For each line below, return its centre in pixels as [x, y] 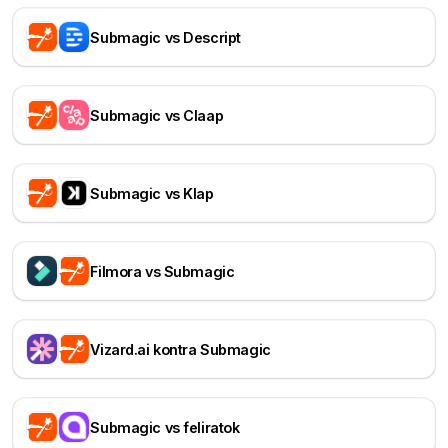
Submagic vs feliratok [165, 427]
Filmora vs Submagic [162, 271]
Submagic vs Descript [165, 37]
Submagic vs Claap [157, 115]
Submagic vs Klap [152, 193]
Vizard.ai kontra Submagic [180, 349]
